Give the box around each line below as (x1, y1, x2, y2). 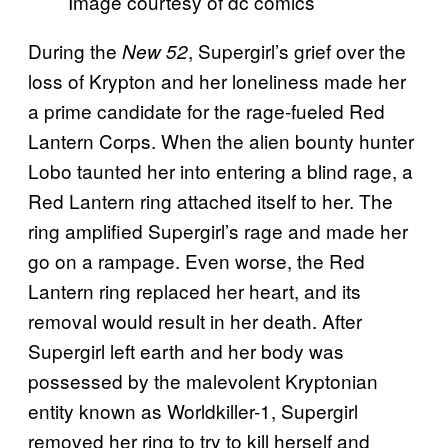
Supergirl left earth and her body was (28, 337, 344, 365)
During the (28, 37, 122, 65)
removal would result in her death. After (28, 307, 362, 335)
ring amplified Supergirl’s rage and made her (28, 217, 408, 245)
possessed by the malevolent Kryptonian (28, 367, 378, 395)
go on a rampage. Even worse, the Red (28, 247, 365, 275)
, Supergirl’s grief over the (188, 37, 406, 65)
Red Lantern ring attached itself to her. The (28, 187, 393, 215)
